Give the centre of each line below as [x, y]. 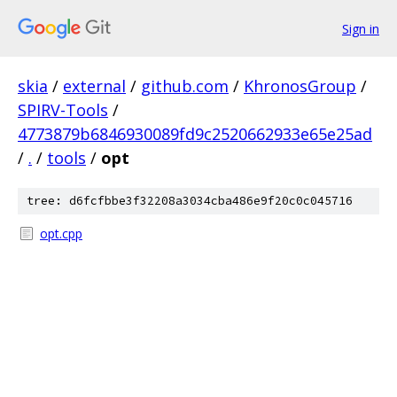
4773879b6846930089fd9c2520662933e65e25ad [195, 134]
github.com [185, 86]
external [94, 86]
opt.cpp [61, 234]
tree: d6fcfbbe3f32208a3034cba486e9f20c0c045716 [190, 201]
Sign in [361, 28]
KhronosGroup [300, 86]
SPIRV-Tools [63, 110]
